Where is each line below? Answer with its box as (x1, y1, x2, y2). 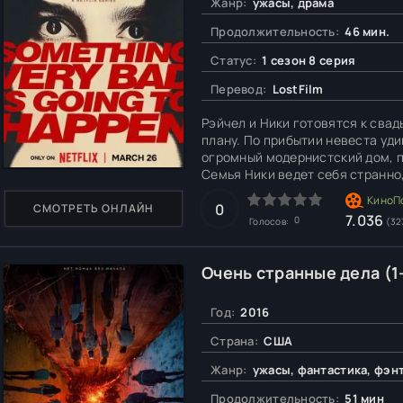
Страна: (210, 332, 258, 349)
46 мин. (342, 22, 390, 40)
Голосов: (249, 214, 291, 228)
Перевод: (210, 80, 267, 97)
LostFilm (269, 80, 324, 97)
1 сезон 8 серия (258, 51, 356, 68)
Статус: (210, 51, 256, 68)
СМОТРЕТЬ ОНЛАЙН (33, 200, 154, 216)
